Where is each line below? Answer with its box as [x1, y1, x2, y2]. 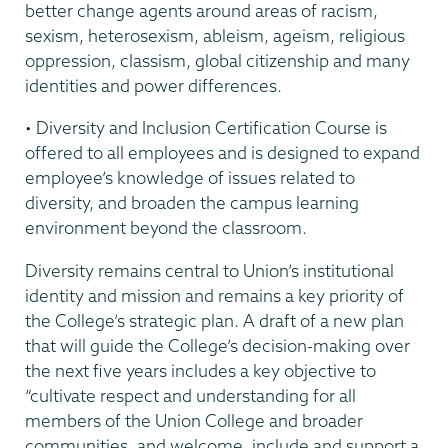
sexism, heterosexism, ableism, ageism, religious [25, 24, 405, 46]
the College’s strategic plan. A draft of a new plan [25, 309, 404, 331]
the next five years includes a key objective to [25, 359, 376, 381]
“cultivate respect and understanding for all [25, 384, 356, 406]
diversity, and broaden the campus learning [25, 192, 359, 214]
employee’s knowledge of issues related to [25, 167, 355, 189]
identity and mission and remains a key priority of [25, 284, 404, 306]
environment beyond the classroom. [25, 217, 307, 239]
